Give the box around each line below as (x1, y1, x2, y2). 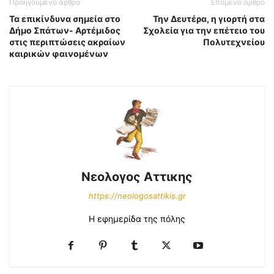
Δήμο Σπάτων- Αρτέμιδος (9, 25, 120, 36)
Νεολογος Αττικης (81, 169, 193, 185)
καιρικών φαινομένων (9, 48, 108, 59)
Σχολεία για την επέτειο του (143, 25, 265, 36)
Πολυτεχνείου (203, 37, 265, 48)
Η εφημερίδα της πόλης (89, 213, 185, 224)
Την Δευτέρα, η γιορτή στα (153, 13, 265, 24)
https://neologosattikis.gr (88, 191, 186, 201)
